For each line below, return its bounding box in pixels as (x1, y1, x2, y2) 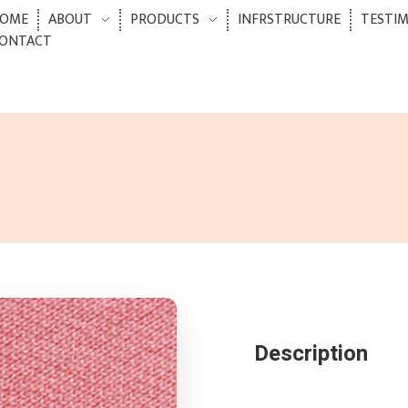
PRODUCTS (130, 7, 200, 32)
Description (254, 338, 368, 371)
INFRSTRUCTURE (238, 7, 342, 32)
